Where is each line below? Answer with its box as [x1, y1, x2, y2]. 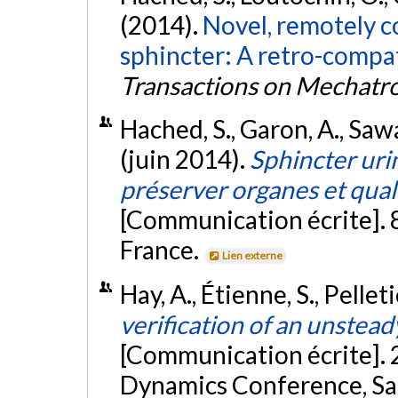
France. [119, 235, 203, 266]
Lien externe [222, 249, 283, 263]
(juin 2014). [119, 144, 250, 175]
